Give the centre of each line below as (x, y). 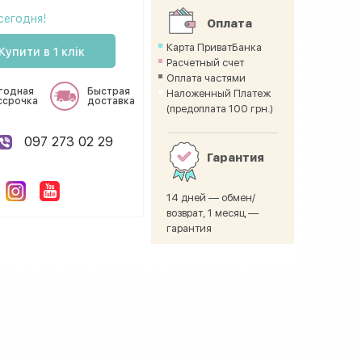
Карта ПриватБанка (215, 47)
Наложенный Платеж (219, 93)
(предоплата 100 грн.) (220, 109)
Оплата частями (206, 78)
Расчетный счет (206, 63)
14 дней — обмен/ (211, 198)
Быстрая (108, 91)
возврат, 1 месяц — (213, 213)
